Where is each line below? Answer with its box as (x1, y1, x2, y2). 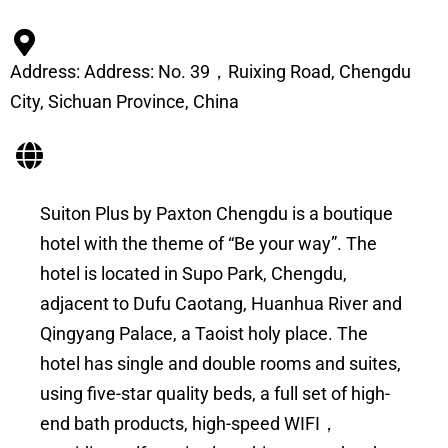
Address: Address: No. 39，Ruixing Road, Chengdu (10, 61, 411, 83)
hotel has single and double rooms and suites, (40, 353, 401, 375)
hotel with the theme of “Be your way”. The (40, 233, 377, 255)
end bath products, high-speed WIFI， (40, 413, 338, 435)
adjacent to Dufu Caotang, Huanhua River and (40, 293, 402, 315)
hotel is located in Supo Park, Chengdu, (40, 263, 347, 285)
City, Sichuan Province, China (10, 91, 239, 113)
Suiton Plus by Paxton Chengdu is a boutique (40, 203, 393, 225)
